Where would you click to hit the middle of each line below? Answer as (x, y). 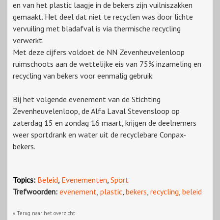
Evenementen (84, 180)
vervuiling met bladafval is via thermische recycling (97, 29)
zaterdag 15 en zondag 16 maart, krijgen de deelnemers (105, 123)
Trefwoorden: (35, 192)
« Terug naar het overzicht (44, 213)
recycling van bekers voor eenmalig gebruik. (83, 76)
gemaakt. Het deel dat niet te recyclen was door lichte (103, 17)
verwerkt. (28, 41)
